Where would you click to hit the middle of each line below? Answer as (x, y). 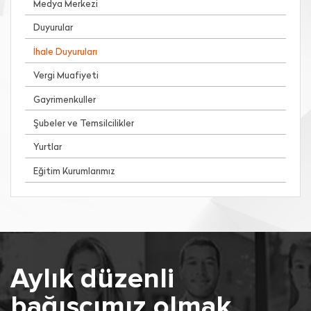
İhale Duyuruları (65, 52)
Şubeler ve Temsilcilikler (84, 124)
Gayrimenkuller (65, 100)
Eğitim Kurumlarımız (74, 171)
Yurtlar (48, 148)
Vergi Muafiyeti (66, 76)
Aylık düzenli (92, 279)
